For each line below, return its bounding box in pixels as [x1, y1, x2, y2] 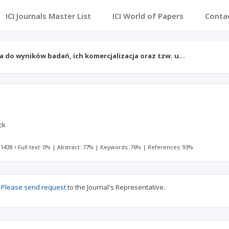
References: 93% [148, 143, 194, 151]
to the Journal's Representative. [66, 182, 165, 192]
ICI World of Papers [112, 11, 184, 21]
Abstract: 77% [57, 143, 94, 151]
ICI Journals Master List [5, 11, 91, 21]
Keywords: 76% [100, 143, 142, 151]
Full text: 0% [18, 143, 51, 151]
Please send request [1, 182, 66, 192]
